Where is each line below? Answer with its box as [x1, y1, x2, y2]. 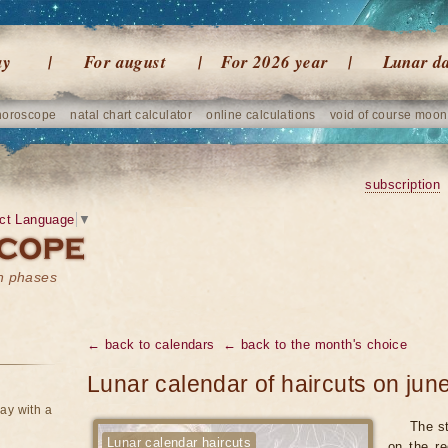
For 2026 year [221, 50, 329, 74]
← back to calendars [87, 337, 215, 352]
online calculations [206, 108, 316, 122]
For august [84, 50, 166, 74]
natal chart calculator [70, 108, 193, 122]
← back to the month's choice [223, 337, 408, 352]
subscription [365, 177, 441, 192]
